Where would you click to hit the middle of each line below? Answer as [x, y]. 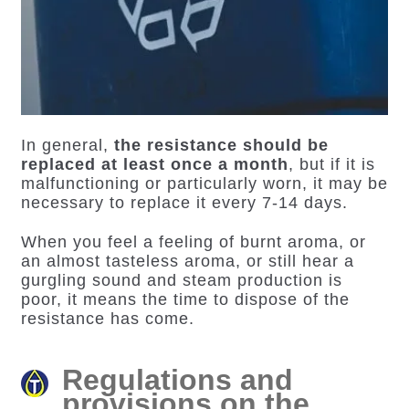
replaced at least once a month [154, 164]
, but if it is [331, 164]
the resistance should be [221, 145]
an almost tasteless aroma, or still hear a [187, 262]
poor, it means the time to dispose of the [185, 300]
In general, [67, 145]
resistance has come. [107, 319]
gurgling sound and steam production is [181, 281]
